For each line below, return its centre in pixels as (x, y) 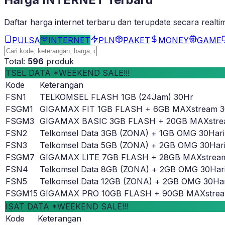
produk (59, 62)
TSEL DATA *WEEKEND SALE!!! (68, 73)
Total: (16, 62)
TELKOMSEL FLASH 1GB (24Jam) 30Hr (117, 97)
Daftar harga (29, 22)
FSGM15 (22, 194)
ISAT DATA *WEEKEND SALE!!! (67, 207)
